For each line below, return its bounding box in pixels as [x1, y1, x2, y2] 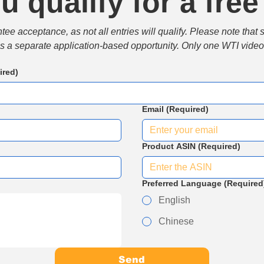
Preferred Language [142, 179, 222, 188]
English [159, 195, 191, 205]
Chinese [159, 216, 194, 226]
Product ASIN [142, 141, 196, 151]
